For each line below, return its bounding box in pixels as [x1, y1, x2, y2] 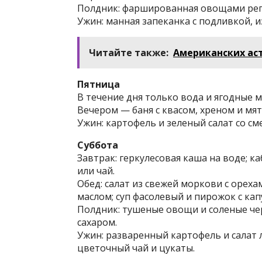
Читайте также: [89, 46, 168, 59]
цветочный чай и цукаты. [77, 242, 195, 254]
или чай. [77, 164, 115, 177]
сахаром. [77, 216, 117, 229]
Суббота [77, 139, 118, 151]
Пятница [77, 78, 120, 91]
